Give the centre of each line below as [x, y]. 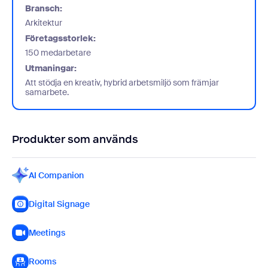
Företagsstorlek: [60, 38]
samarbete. [47, 92]
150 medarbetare [58, 53]
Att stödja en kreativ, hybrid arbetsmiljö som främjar [122, 83]
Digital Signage [59, 204]
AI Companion [56, 175]
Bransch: [44, 8]
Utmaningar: [51, 68]
